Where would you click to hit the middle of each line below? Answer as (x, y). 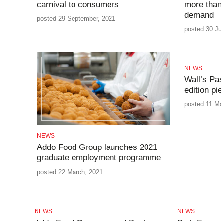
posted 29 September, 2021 (76, 19)
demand (199, 15)
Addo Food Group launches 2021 (97, 147)
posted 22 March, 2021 (70, 172)
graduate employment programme (99, 158)
